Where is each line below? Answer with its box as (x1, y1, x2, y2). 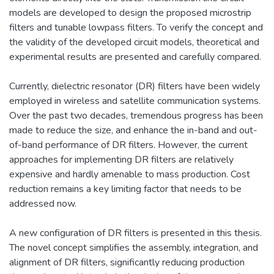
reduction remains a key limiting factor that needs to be (9, 182, 242, 196)
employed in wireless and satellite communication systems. (9, 94, 261, 108)
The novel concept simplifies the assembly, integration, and (9, 240, 258, 254)
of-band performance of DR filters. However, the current (9, 138, 248, 152)
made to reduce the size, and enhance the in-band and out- (9, 123, 257, 137)
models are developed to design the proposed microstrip (9, 6, 251, 20)
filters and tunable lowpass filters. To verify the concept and (9, 20, 263, 34)
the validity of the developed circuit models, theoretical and (9, 35, 259, 49)
